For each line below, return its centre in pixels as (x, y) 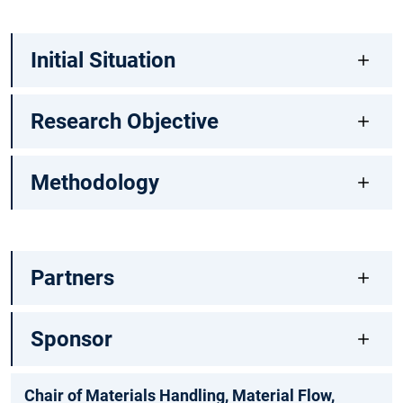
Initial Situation (103, 61)
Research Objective (124, 122)
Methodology (94, 183)
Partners (72, 278)
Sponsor (71, 339)
